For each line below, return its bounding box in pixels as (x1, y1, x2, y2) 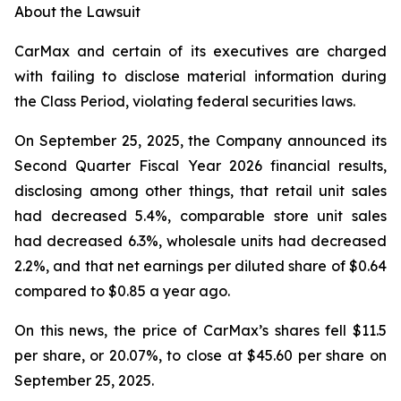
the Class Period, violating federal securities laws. (14, 92, 355, 110)
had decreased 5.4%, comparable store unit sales (14, 207, 387, 225)
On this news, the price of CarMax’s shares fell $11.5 (14, 321, 387, 339)
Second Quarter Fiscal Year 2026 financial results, (14, 157, 387, 175)
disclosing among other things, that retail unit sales (14, 182, 387, 200)
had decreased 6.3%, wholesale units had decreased (14, 232, 387, 250)
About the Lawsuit (14, 3, 141, 21)
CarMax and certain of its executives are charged (14, 42, 387, 60)
